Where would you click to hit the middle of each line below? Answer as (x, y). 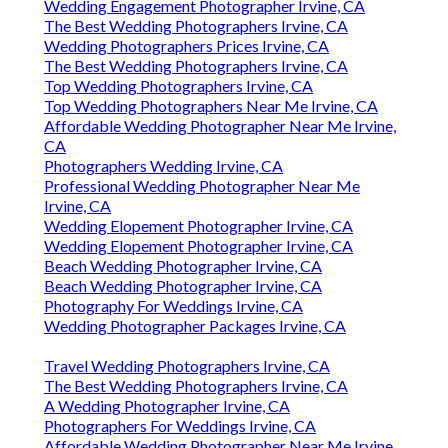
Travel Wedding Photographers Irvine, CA (187, 366)
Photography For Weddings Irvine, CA (173, 306)
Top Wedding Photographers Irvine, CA (178, 86)
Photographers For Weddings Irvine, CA (180, 426)
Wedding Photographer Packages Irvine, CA (195, 326)
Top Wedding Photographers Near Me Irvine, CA (211, 106)
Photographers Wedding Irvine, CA (163, 166)
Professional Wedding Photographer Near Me (202, 186)
